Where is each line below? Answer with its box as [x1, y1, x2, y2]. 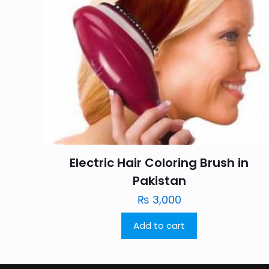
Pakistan [132, 172, 186, 189]
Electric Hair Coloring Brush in [70, 154, 249, 171]
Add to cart [133, 219, 186, 232]
